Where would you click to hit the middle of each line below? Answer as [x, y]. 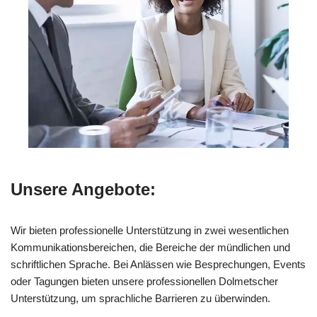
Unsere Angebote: [83, 189]
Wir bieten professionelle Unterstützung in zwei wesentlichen [150, 230]
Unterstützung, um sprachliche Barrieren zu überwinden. [140, 298]
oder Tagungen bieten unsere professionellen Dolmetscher [144, 281]
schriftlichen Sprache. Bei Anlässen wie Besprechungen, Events [158, 264]
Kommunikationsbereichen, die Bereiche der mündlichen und [150, 247]
